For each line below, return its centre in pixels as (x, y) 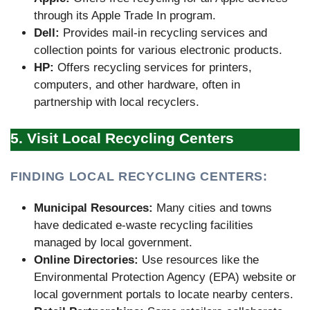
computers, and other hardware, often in (137, 85)
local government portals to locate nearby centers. (164, 295)
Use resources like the (199, 260)
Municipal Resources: (93, 208)
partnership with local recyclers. (117, 102)
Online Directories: (86, 260)
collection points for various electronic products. (158, 51)
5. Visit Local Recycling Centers (122, 138)
